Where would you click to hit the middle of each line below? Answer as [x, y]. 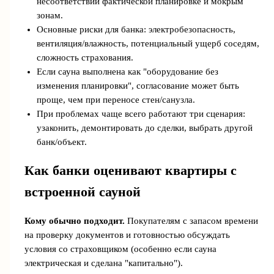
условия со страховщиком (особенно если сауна [120, 249]
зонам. [50, 15]
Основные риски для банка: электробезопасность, [136, 29]
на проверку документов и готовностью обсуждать [127, 235]
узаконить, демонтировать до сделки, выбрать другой [144, 128]
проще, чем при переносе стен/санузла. [116, 99]
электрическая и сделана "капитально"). [103, 263]
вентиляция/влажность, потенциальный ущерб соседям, [148, 43]
